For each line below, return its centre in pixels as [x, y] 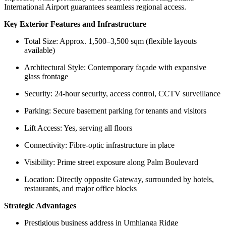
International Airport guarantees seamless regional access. [95, 7]
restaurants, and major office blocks [80, 188]
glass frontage [46, 76]
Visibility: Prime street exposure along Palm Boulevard [111, 162]
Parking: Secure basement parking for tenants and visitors [115, 110]
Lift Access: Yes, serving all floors [78, 128]
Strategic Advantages [40, 205]
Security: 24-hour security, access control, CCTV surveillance [122, 93]
